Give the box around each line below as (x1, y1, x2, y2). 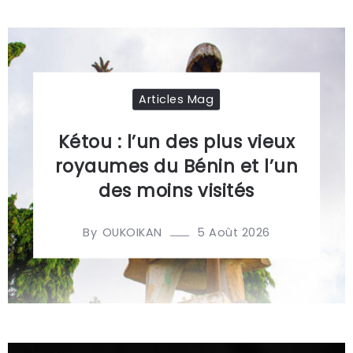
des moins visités (98, 177, 255, 203)
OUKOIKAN (102, 225, 162, 241)
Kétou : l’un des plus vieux (58, 128, 295, 154)
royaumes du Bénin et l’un (54, 153, 299, 179)
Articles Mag (139, 91, 214, 107)
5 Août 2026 (197, 224, 270, 240)
